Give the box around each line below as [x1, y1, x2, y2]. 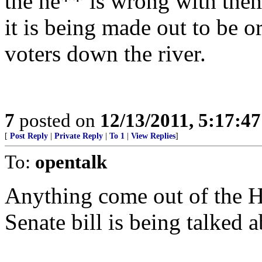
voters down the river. [5, 41, 206, 66]
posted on [15, 109, 100, 131]
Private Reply [54, 132, 103, 140]
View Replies [131, 132, 175, 140]
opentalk [35, 151, 107, 173]
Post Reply [10, 132, 48, 140]
